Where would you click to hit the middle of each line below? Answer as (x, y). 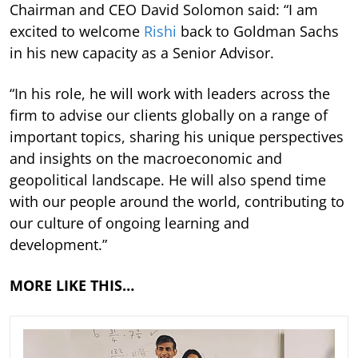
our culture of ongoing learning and (129, 223)
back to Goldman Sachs (258, 31)
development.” (58, 244)
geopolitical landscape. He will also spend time (168, 179)
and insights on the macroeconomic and (146, 158)
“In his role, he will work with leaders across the (170, 93)
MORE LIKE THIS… (72, 285)
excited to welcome (77, 31)
